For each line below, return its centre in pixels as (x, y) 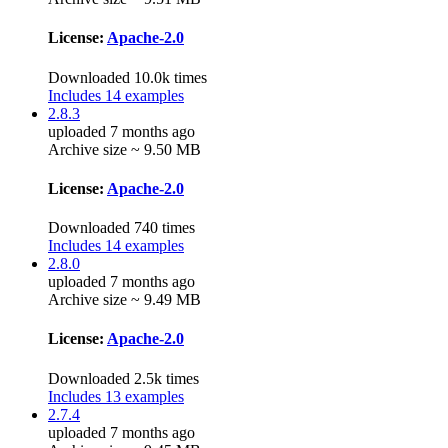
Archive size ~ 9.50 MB (124, 149)
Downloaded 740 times (121, 228)
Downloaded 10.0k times (127, 77)
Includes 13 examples (116, 396)
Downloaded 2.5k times (123, 378)
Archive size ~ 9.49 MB (124, 300)
